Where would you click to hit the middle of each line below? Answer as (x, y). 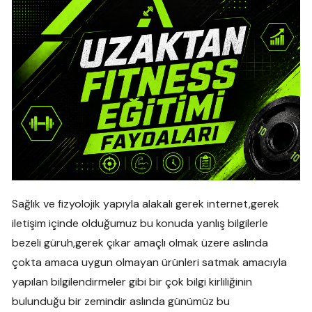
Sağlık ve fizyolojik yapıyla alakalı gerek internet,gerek (146, 203)
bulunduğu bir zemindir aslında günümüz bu (121, 301)
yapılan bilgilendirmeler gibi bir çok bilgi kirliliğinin (132, 281)
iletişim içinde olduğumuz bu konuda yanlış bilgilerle (140, 223)
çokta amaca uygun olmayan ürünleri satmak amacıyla (150, 262)
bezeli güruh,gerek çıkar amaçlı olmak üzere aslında (140, 242)
